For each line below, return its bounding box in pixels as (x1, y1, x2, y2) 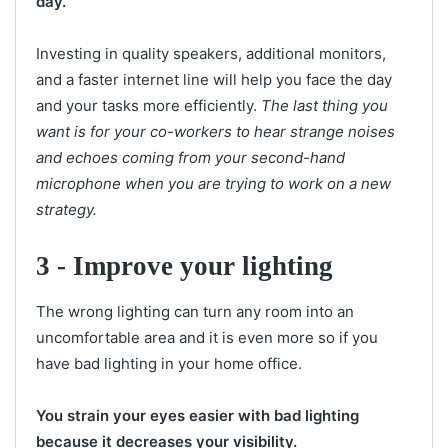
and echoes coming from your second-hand (36, 148, 345, 167)
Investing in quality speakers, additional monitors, (36, 44, 386, 63)
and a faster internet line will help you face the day (36, 70, 392, 89)
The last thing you (261, 96, 388, 115)
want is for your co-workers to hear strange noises (36, 122, 395, 141)
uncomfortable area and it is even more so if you (36, 327, 378, 347)
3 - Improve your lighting (36, 251, 333, 281)
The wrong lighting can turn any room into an (36, 301, 354, 321)
